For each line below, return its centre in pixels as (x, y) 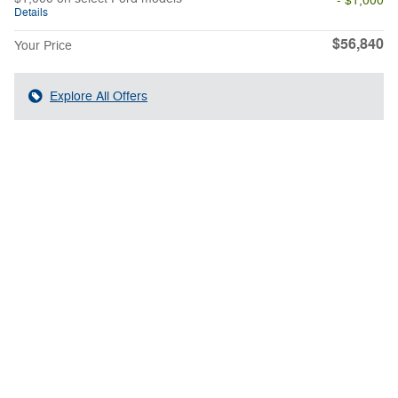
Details (31, 12)
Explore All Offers (99, 96)
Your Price (43, 45)
